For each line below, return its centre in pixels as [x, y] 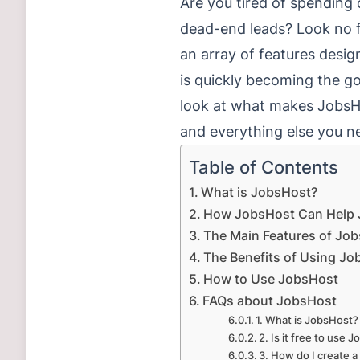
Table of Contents [264, 167]
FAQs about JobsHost [270, 301]
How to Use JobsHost [271, 279]
